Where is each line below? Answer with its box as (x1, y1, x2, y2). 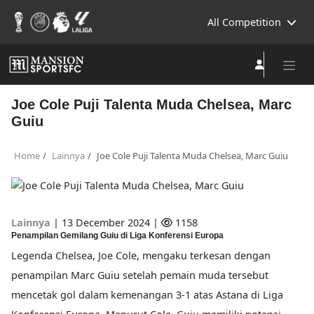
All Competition (207, 15, 281, 29)
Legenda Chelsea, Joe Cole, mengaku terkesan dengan (11, 249, 271, 262)
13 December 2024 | (62, 216, 161, 229)
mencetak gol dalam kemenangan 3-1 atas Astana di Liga (11, 288, 283, 301)
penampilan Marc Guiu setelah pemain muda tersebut (11, 268, 268, 282)
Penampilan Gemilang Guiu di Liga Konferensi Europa (11, 231, 224, 240)
